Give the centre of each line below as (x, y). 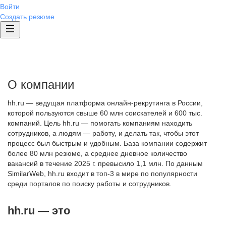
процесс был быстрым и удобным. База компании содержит (107, 143)
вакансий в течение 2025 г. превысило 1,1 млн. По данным (105, 163)
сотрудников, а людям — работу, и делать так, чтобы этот (103, 133)
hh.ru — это (39, 211)
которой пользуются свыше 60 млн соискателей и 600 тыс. (105, 113)
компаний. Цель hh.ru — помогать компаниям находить (100, 123)
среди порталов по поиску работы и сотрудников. (90, 184)
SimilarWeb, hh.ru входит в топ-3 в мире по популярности (102, 174)
